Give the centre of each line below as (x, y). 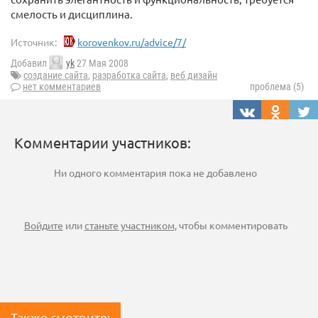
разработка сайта (129, 76)
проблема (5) (277, 87)
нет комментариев (62, 87)
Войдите (43, 225)
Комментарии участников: (103, 143)
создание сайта (56, 76)
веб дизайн (194, 76)
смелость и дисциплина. (72, 14)
